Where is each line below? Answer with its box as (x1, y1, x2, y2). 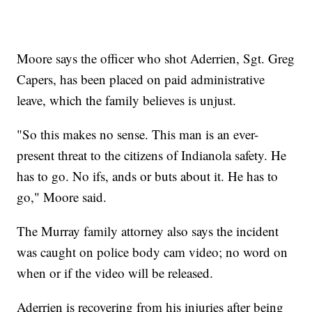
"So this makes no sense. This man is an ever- (17, 125, 259, 143)
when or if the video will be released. (17, 264, 214, 282)
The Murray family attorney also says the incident (17, 222, 279, 240)
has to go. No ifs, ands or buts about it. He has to (17, 167, 279, 185)
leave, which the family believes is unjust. (17, 91, 237, 109)
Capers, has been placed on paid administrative (17, 70, 265, 88)
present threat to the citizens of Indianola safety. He (17, 146, 287, 164)
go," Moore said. (17, 188, 107, 206)
